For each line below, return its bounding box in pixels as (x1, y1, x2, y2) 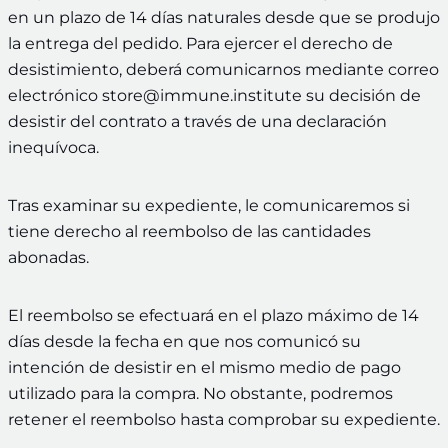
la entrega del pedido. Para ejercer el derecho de (8, 34, 393, 54)
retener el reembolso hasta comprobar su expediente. (8, 410, 440, 430)
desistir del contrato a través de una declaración (8, 112, 387, 132)
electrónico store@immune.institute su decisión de (8, 86, 421, 106)
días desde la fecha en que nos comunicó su (8, 332, 361, 352)
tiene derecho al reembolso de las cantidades (8, 222, 371, 242)
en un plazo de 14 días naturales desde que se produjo (8, 8, 440, 28)
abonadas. (8, 248, 89, 268)
